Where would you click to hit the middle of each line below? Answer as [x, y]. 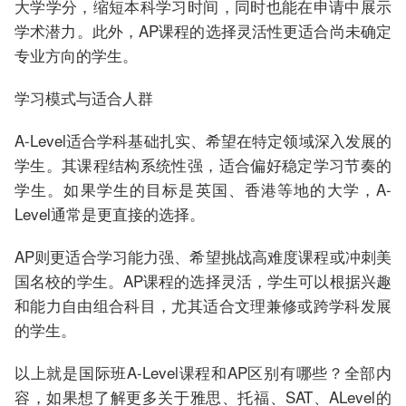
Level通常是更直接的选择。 [110, 213]
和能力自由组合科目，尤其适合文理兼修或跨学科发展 [203, 305]
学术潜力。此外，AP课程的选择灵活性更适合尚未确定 [203, 30]
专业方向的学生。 [76, 55]
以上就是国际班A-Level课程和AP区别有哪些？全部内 [203, 372]
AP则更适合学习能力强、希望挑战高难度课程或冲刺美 [203, 256]
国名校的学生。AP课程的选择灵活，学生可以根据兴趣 [203, 280]
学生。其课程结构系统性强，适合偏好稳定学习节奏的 [203, 164]
